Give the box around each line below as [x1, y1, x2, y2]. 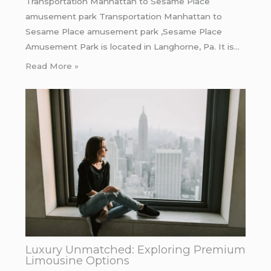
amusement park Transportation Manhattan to [25, 11, 222, 22]
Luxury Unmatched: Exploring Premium [25, 243, 246, 257]
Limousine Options [25, 253, 129, 268]
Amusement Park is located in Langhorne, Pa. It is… [25, 42, 240, 52]
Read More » [25, 61, 79, 71]
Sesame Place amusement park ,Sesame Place [25, 27, 222, 37]
